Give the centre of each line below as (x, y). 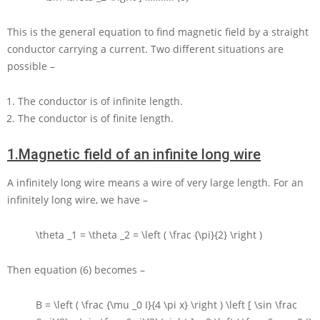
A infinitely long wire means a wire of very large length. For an (155, 183)
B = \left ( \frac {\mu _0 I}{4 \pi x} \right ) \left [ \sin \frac (166, 305)
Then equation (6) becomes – (76, 270)
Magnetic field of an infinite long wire (140, 155)
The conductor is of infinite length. (100, 101)
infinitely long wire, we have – (77, 200)
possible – (31, 66)
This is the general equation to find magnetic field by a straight (158, 32)
